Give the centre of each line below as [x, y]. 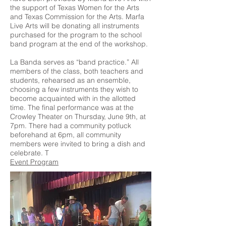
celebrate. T [30, 153]
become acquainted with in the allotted [73, 98]
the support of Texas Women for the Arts [75, 8]
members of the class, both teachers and [77, 71]
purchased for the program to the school [76, 35]
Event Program [34, 162]
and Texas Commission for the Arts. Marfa [77, 17]
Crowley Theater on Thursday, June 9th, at [78, 117]
